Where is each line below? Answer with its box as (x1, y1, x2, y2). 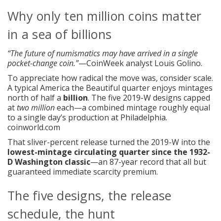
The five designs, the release (7, 186, 172, 204)
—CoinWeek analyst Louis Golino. (78, 57, 202, 69)
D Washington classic (7, 156, 90, 167)
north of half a (7, 92, 63, 103)
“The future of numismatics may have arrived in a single (7, 47, 198, 59)
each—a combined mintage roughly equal (55, 102, 210, 113)
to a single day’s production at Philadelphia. (7, 111, 167, 123)
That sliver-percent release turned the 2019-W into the (7, 136, 210, 147)
